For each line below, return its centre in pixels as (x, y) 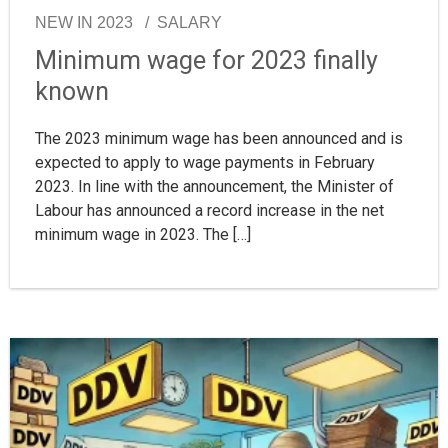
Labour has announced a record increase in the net (209, 211)
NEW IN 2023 (84, 23)
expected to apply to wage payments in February (205, 163)
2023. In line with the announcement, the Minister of (214, 187)
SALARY (189, 23)
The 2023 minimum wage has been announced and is (219, 139)
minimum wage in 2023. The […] (143, 235)
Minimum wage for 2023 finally (206, 61)
